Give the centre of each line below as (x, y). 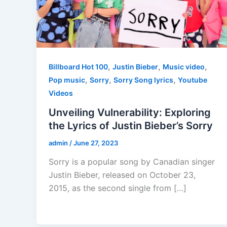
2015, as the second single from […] (118, 188)
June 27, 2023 (96, 143)
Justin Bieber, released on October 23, (122, 175)
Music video (184, 66)
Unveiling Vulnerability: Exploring (130, 112)
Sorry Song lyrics (143, 80)
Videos (61, 93)
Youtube (193, 80)
